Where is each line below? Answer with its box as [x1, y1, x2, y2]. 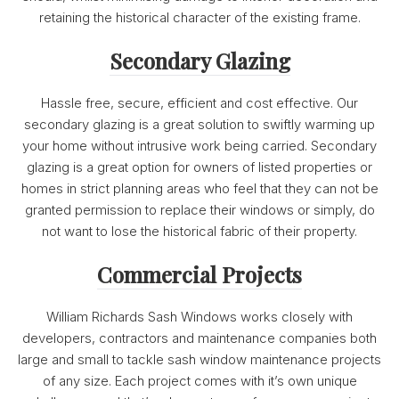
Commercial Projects [97, 260, 302, 289]
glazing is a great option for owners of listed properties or [27, 159, 372, 175]
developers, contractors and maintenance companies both [22, 330, 377, 346]
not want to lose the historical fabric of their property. [42, 224, 357, 240]
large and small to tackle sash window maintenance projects [18, 352, 381, 368]
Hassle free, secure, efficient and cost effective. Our [41, 95, 358, 111]
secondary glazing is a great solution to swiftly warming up [24, 117, 375, 133]
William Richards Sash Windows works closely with [46, 309, 353, 325]
